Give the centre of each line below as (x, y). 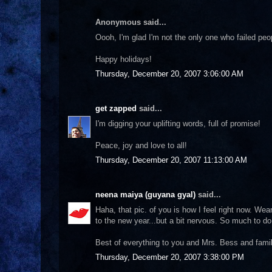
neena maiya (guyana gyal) (145, 195)
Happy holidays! (124, 59)
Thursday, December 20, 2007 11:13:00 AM (171, 160)
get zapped (116, 108)
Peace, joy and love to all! (141, 145)
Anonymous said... (131, 22)
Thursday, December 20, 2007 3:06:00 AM (169, 74)
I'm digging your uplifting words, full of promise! (178, 123)
